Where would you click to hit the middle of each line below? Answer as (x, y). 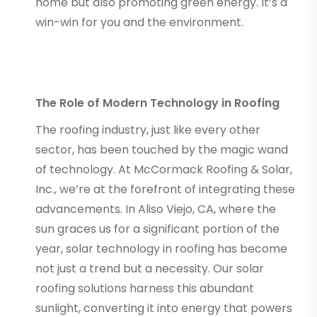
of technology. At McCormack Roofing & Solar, (164, 169)
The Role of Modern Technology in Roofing (157, 103)
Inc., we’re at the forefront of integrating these (165, 189)
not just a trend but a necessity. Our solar (150, 268)
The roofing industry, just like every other (148, 129)
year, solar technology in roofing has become (161, 248)
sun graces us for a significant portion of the (157, 229)
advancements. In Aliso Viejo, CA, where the (156, 209)
